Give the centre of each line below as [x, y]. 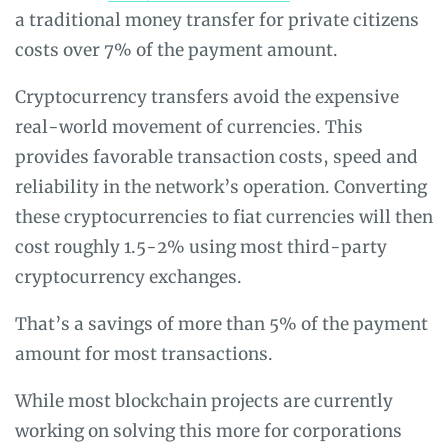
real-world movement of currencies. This [189, 126]
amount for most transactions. [144, 353]
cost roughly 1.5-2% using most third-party [201, 246]
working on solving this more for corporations [208, 430]
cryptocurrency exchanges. [128, 276]
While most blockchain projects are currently [204, 400]
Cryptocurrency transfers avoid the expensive [207, 96]
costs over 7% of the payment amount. [176, 49]
